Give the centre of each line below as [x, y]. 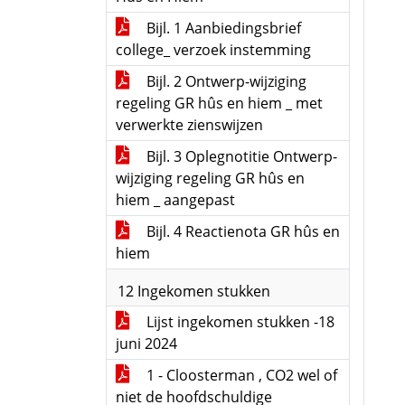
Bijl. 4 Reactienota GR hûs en [241, 231]
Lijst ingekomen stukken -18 [239, 322]
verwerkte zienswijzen [189, 125]
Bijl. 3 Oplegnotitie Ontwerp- [240, 156]
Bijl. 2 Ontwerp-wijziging [225, 81]
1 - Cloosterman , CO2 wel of [240, 375]
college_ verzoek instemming [213, 50]
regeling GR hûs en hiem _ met [219, 103]
